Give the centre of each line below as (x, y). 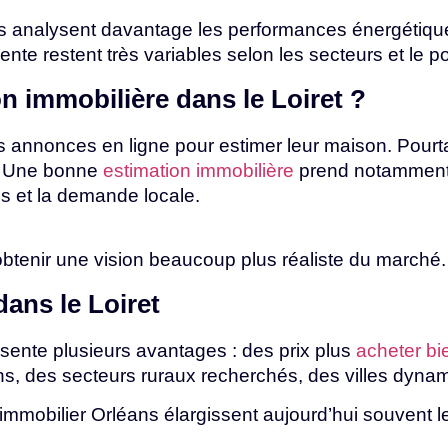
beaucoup (195, 260)
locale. (172, 195)
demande (100, 195)
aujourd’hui (313, 414)
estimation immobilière (198, 170)
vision (121, 260)
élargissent (213, 414)
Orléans (127, 414)
